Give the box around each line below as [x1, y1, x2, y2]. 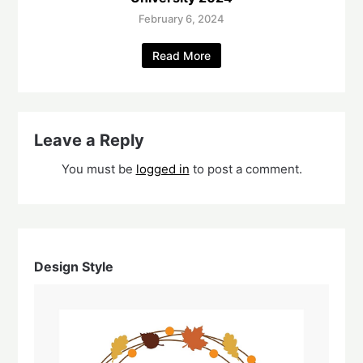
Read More [152, 49, 211, 63]
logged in [135, 161, 190, 177]
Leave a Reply [34, 130, 145, 151]
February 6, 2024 [139, 12, 224, 26]
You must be [61, 161, 136, 177]
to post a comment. [189, 161, 302, 177]
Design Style [34, 258, 114, 275]
